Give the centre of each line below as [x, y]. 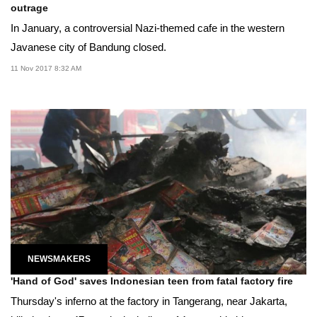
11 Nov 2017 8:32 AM [46, 68]
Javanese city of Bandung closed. [88, 47]
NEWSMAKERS [59, 259]
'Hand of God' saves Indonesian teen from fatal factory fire [152, 281]
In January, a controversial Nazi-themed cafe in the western [148, 28]
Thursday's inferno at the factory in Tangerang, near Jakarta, [149, 301]
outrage [29, 7]
